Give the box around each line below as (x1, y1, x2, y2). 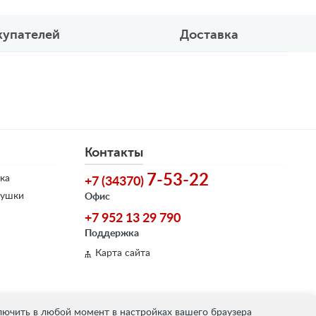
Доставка (179, 27, 238, 42)
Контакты (85, 145, 144, 159)
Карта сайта (95, 248, 151, 258)
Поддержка (85, 228, 140, 238)
